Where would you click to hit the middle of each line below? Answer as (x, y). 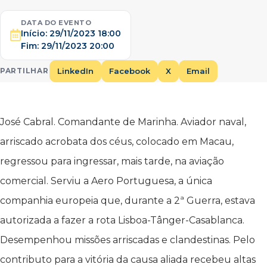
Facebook (130, 71)
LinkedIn (76, 71)
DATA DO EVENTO (56, 22)
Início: (35, 33)
